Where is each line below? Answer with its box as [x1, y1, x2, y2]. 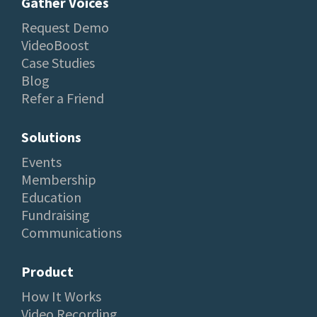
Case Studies [21, 53, 95, 71]
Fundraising [21, 205, 90, 224]
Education [21, 188, 81, 206]
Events [21, 152, 62, 171]
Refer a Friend [21, 88, 104, 107]
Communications [21, 223, 122, 241]
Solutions [21, 127, 81, 146]
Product [21, 262, 74, 280]
